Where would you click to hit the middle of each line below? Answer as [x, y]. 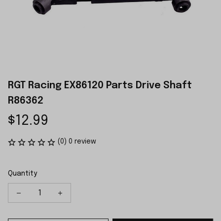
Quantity [22, 174]
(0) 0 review [77, 142]
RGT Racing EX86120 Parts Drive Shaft [100, 86]
